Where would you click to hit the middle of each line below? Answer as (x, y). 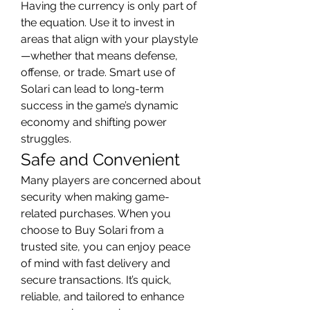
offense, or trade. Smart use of (98, 72)
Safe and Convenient (100, 159)
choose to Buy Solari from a (92, 230)
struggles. (46, 139)
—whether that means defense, (99, 56)
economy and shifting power (94, 122)
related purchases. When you (96, 213)
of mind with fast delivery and (95, 263)
